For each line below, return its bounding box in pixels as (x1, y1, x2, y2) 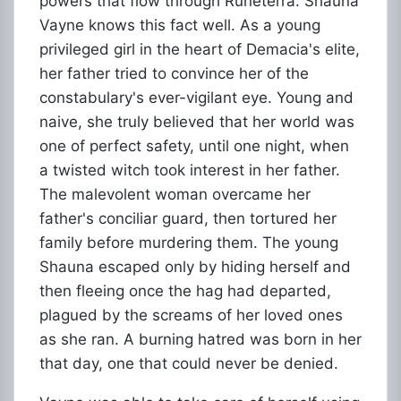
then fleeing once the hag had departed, (39, 282, 331, 300)
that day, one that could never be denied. (39, 354, 338, 372)
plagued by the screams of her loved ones (39, 306, 343, 324)
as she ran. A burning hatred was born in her (39, 330, 362, 348)
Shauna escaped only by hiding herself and (39, 258, 351, 276)
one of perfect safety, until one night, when (39, 137, 349, 155)
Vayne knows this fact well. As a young (39, 16, 320, 34)
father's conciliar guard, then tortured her (39, 209, 337, 227)
